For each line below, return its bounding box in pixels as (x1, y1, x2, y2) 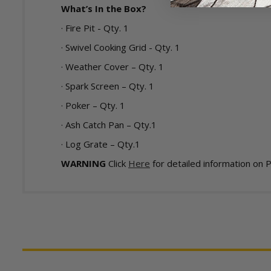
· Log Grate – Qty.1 (61, 138, 140, 150)
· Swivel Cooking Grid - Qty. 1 (61, 41, 180, 53)
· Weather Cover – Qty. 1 (61, 60, 164, 73)
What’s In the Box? (61, 2, 146, 15)
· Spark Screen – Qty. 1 (61, 80, 154, 92)
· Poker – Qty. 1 (61, 99, 125, 111)
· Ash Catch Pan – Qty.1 (61, 119, 157, 131)
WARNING (61, 157, 106, 169)
